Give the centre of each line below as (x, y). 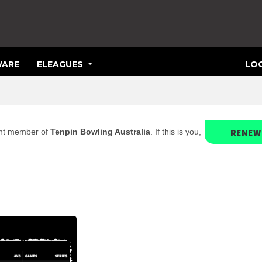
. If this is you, (177, 131)
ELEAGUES (61, 64)
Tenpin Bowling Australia (100, 131)
